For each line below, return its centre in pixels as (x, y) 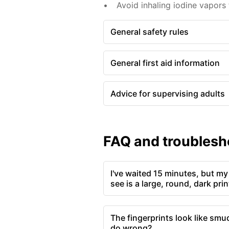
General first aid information (165, 63)
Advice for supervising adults (167, 94)
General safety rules (149, 32)
